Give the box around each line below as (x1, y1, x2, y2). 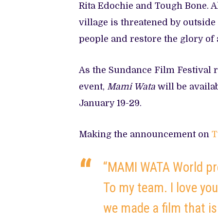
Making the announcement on (79, 129, 212, 139)
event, (79, 81, 107, 91)
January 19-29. (79, 98, 142, 108)
